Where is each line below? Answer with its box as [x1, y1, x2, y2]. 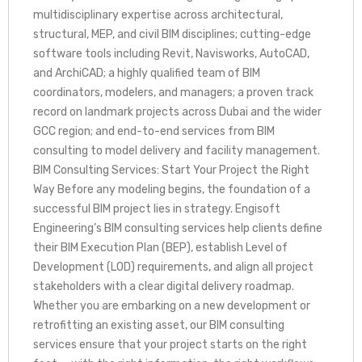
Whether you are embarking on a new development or [33, 298, 310, 313]
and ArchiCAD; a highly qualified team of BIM [33, 65, 260, 80]
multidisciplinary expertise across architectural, [33, 7, 283, 22]
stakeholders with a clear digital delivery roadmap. [33, 279, 294, 293]
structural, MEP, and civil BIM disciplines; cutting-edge [33, 27, 311, 41]
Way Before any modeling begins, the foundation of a [33, 182, 310, 196]
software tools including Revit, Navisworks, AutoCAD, [33, 46, 309, 61]
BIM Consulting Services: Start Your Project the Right [33, 162, 309, 177]
